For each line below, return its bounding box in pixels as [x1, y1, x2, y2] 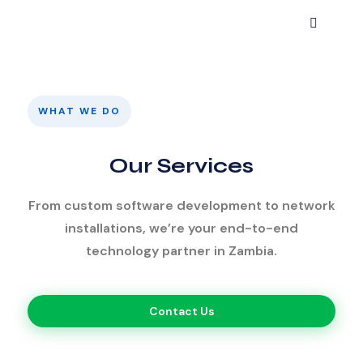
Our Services [109, 153, 254, 178]
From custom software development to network [28, 197, 335, 214]
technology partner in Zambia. [86, 242, 277, 259]
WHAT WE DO [38, 105, 121, 117]
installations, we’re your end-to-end [65, 220, 298, 237]
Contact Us [148, 304, 215, 318]
